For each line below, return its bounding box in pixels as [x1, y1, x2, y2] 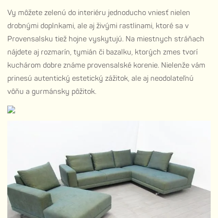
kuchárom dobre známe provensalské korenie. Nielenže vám [7, 60, 205, 70]
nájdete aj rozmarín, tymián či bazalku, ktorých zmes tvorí [7, 47, 198, 57]
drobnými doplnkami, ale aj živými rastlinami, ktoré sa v [7, 21, 189, 31]
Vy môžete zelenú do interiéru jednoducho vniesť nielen [7, 8, 190, 18]
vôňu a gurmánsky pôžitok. [7, 87, 96, 96]
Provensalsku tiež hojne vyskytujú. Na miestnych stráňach [7, 34, 204, 44]
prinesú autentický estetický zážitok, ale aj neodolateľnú [7, 73, 194, 83]
